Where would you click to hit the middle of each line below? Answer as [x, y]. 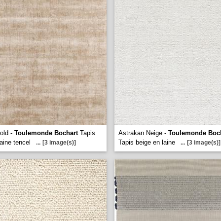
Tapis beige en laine [147, 142]
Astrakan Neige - [143, 133]
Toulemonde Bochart [46, 133]
